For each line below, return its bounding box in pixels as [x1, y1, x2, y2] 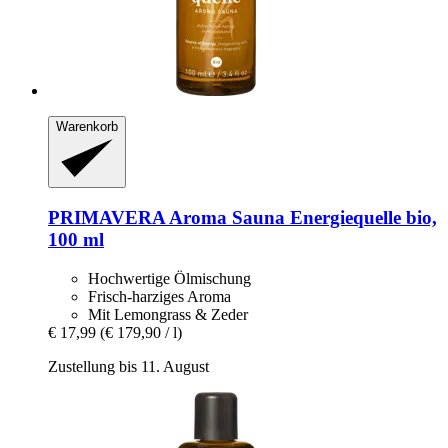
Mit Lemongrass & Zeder [88, 305, 248, 323]
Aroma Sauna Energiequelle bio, [165, 207, 437, 229]
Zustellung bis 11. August [48, 357, 209, 375]
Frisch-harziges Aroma [88, 287, 231, 305]
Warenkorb [56, 118, 118, 134]
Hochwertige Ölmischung [88, 269, 251, 287]
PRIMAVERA [48, 207, 165, 229]
